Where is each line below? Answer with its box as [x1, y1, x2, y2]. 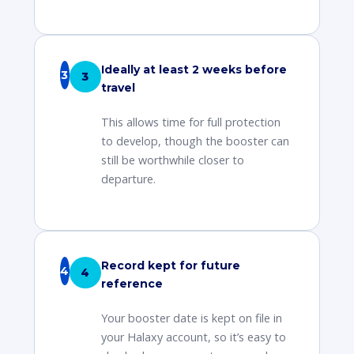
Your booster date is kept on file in [100, 311, 282, 326]
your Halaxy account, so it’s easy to [100, 330, 286, 345]
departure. [100, 171, 156, 186]
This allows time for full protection [100, 115, 281, 130]
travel [100, 81, 135, 95]
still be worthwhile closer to [100, 153, 244, 168]
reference [100, 277, 163, 291]
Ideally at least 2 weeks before [100, 62, 287, 77]
